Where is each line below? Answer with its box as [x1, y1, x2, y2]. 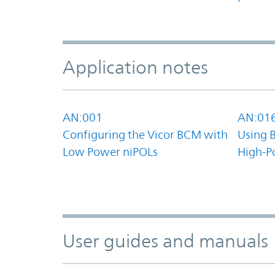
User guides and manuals [63, 230, 268, 252]
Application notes [63, 56, 208, 78]
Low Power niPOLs [63, 144, 158, 158]
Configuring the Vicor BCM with [63, 127, 228, 141]
